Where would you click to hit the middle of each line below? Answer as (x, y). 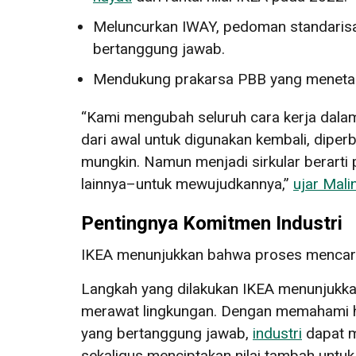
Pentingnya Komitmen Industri (212, 223)
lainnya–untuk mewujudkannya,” (187, 184)
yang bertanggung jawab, (167, 333)
